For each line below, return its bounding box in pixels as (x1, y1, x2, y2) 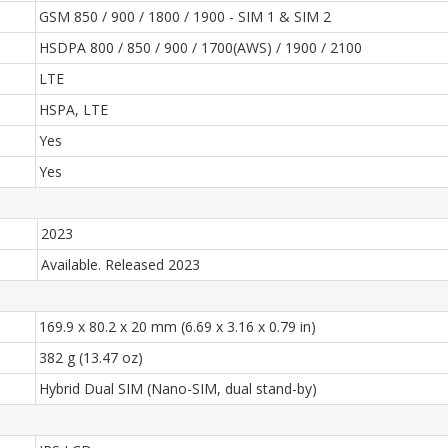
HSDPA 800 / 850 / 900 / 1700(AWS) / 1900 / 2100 (39, 38, 362, 57)
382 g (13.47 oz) (39, 348, 143, 367)
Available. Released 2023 (41, 255, 200, 274)
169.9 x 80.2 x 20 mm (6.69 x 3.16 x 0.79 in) (39, 317, 316, 336)
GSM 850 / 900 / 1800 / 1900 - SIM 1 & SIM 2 (39, 7, 331, 26)
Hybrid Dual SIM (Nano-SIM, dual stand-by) (39, 379, 317, 398)
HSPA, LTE (39, 100, 108, 119)
